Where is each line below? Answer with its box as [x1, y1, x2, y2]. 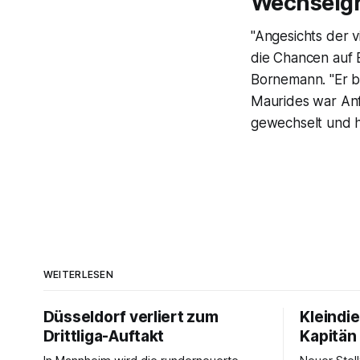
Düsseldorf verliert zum [43, 307, 219, 326]
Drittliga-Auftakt [43, 326, 165, 346]
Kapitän [300, 326, 357, 346]
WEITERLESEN [43, 268, 114, 280]
